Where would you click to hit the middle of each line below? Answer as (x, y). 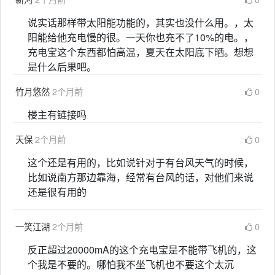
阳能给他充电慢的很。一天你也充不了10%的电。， (141, 37)
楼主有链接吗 (57, 114)
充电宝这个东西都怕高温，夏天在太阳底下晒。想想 (141, 52)
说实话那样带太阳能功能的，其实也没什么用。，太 (141, 22)
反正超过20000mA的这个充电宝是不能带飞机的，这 (142, 250)
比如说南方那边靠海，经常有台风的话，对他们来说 (141, 177)
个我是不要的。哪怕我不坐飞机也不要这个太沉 (131, 264)
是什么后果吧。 (62, 67)
